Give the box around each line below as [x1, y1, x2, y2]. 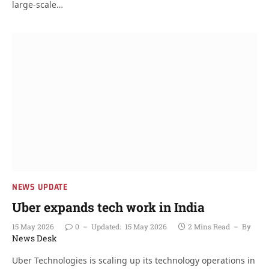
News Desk [12, 232, 57, 244]
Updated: [91, 221, 121, 231]
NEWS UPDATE [12, 180, 68, 193]
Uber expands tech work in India [12, 198, 205, 216]
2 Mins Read [188, 221, 230, 231]
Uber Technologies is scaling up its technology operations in [12, 254, 255, 266]
